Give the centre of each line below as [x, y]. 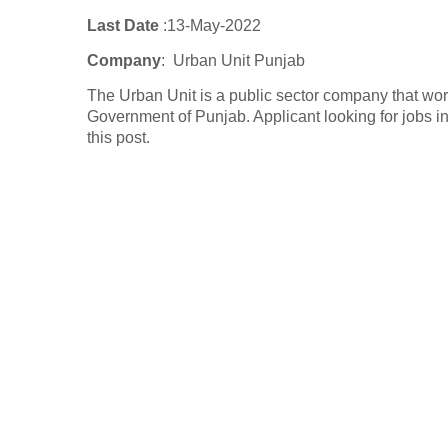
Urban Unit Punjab [239, 61]
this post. [118, 138]
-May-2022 [223, 26]
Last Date [125, 26]
